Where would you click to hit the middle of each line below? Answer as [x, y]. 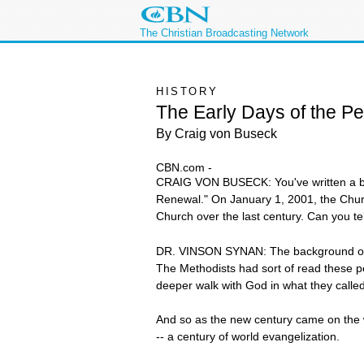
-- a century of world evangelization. [248, 337]
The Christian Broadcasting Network [224, 33]
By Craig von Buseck [217, 134]
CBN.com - [184, 168]
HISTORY [187, 91]
